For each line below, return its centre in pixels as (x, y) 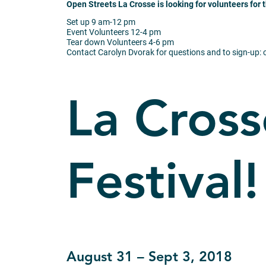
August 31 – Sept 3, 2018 (149, 257)
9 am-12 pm (113, 22)
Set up (79, 22)
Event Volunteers (99, 32)
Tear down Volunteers (107, 42)
